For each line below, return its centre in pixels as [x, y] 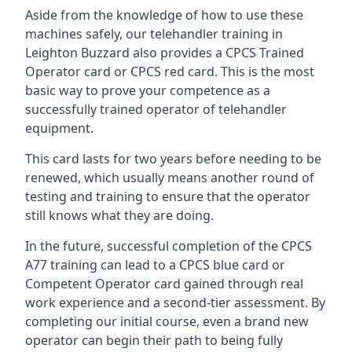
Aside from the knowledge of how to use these [164, 15]
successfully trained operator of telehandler [156, 109]
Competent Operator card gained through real [164, 284]
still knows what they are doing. [119, 215]
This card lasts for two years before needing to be [173, 159]
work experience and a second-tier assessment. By [175, 302]
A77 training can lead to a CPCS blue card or [155, 265]
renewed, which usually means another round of [170, 178]
